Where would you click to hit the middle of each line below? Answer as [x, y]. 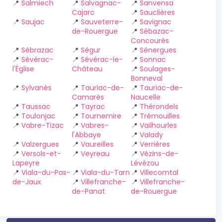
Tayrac [93, 107]
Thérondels [159, 107]
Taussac [36, 107]
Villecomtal [159, 172]
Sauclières [158, 12]
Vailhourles [159, 125]
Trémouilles [160, 116]
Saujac [33, 22]
